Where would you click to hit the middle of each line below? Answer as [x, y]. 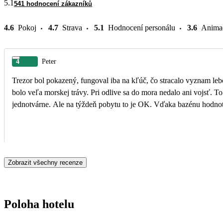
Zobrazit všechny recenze [45, 162]
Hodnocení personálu [142, 27]
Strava [72, 27]
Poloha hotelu [39, 204]
